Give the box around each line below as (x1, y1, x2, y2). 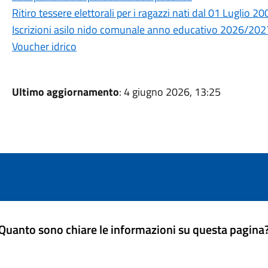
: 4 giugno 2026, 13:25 (118, 84, 221, 100)
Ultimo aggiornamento (11, 84, 119, 100)
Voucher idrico (11, 38, 77, 54)
